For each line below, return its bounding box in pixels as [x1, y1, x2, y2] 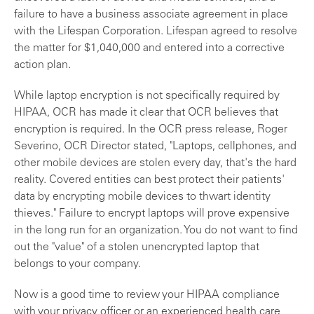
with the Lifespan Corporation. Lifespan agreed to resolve [14, 26, 297, 38]
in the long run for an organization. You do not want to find [14, 225, 298, 237]
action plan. [14, 60, 71, 71]
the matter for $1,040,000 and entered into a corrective [14, 43, 285, 55]
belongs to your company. [14, 259, 141, 271]
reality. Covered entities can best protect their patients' [14, 175, 285, 186]
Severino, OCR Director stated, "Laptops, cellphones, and [14, 141, 296, 153]
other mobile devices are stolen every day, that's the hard [14, 158, 296, 170]
